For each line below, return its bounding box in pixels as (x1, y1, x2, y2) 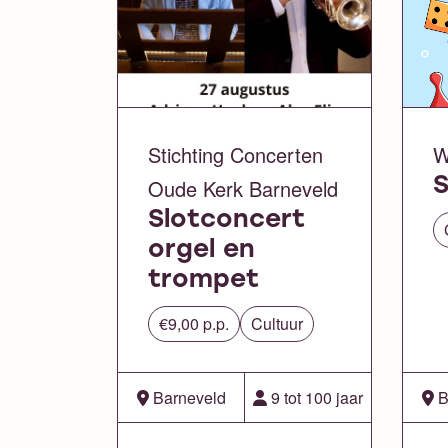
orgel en (148, 238, 255, 264)
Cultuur (251, 312, 303, 336)
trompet (148, 268, 259, 294)
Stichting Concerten (148, 140, 323, 170)
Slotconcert (148, 208, 305, 234)
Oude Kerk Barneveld (148, 174, 338, 204)
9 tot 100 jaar (267, 385, 363, 409)
